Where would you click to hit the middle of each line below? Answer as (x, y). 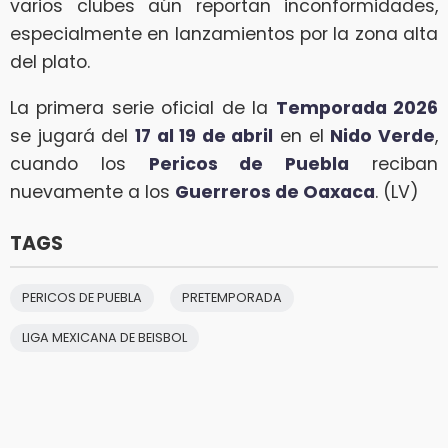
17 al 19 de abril (204, 135)
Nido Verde (383, 135)
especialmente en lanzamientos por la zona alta (224, 34)
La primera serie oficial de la (143, 107)
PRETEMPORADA (232, 297)
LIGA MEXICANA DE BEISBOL (104, 337)
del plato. (50, 62)
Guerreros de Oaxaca (275, 191)
